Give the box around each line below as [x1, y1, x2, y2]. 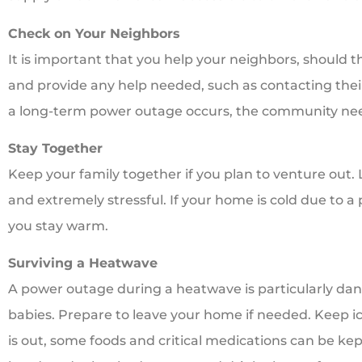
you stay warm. [8, 218, 108, 234]
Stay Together [8, 141, 103, 157]
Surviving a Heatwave [8, 255, 158, 271]
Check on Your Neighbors [8, 25, 180, 41]
